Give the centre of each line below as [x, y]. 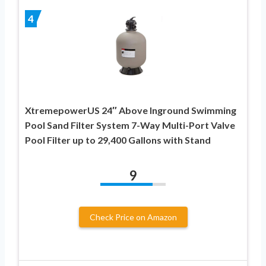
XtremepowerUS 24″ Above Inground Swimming [131, 110]
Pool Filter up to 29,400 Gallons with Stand [118, 140]
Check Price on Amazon [133, 217]
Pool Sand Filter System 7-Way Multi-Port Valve [130, 125]
